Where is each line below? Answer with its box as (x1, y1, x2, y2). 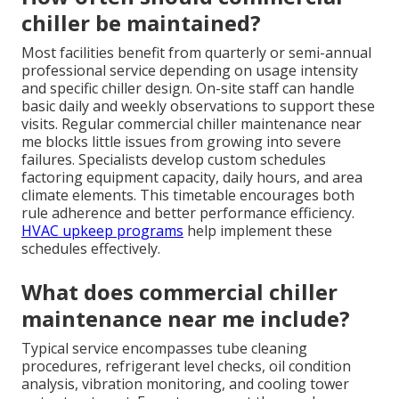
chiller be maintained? (21, 7, 261, 37)
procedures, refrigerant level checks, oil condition (21, 355, 351, 376)
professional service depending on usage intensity (21, 60, 358, 80)
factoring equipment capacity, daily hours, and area (21, 167, 362, 187)
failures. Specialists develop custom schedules (21, 149, 326, 169)
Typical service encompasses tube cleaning (21, 338, 307, 358)
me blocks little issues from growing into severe (21, 131, 341, 151)
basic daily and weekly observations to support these (21, 95, 375, 116)
